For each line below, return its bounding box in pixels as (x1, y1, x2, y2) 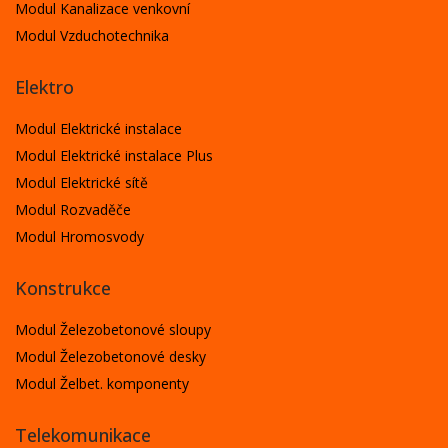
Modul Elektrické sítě (15, 172, 148, 192)
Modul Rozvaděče (15, 199, 131, 219)
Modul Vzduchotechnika (15, 25, 169, 45)
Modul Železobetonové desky (15, 346, 206, 366)
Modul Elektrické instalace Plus (15, 145, 213, 165)
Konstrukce (15, 275, 111, 300)
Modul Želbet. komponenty (15, 373, 189, 393)
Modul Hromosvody (15, 226, 144, 246)
